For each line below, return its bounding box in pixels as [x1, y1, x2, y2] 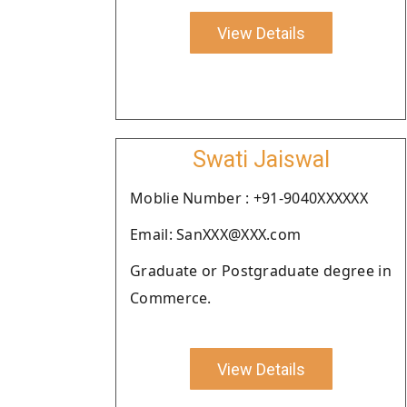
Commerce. [130, 288, 212, 308]
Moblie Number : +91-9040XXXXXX [130, 188, 368, 208]
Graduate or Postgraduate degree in [130, 261, 392, 281]
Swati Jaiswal [192, 146, 330, 173]
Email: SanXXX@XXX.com [130, 224, 302, 244]
